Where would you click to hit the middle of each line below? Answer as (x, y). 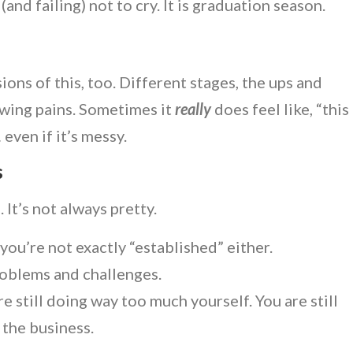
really (193, 108)
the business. (50, 327)
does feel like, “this (280, 108)
